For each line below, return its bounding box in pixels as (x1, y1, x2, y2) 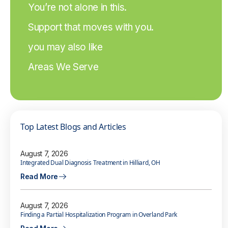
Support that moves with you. (28, 21, 154, 33)
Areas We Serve (28, 61, 99, 73)
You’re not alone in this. (28, 2, 127, 13)
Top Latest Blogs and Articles (20, 121, 126, 132)
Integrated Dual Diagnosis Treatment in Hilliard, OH (20, 158, 160, 167)
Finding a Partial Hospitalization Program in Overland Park (20, 210, 178, 219)
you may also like (28, 41, 103, 53)
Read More (20, 172, 59, 181)
